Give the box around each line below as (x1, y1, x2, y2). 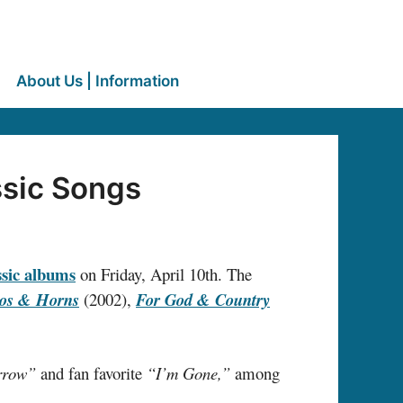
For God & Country (136, 288, 270, 312)
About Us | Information (15, 72, 179, 90)
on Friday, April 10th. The (76, 263, 252, 286)
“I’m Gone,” (147, 361, 230, 384)
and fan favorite (36, 361, 147, 384)
